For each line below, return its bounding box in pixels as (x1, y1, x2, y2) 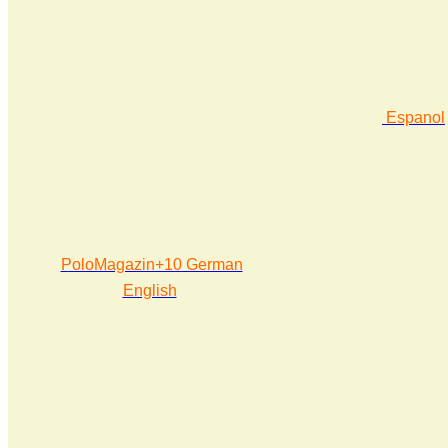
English (122, 282, 177, 299)
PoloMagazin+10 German (60, 256, 243, 273)
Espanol (386, 109, 445, 126)
